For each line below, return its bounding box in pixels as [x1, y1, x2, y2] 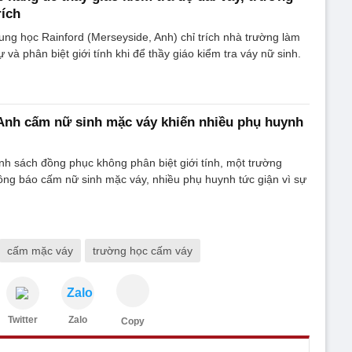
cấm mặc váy [7, 244, 73, 257]
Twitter [8, 313, 38, 325]
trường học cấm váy [93, 244, 192, 257]
